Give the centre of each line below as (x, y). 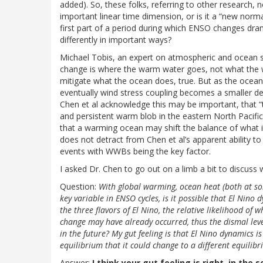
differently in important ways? (116, 40)
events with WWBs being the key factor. (135, 151)
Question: (79, 187)
